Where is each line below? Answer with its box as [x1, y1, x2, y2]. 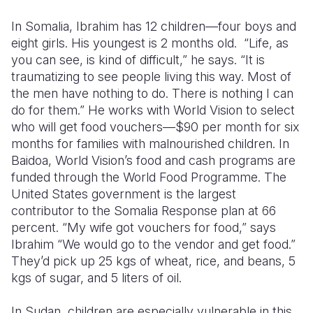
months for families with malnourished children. [11, 136, 279, 151]
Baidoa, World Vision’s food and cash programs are [11, 153, 296, 168]
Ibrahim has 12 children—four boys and [76, 19, 296, 34]
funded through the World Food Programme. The [11, 170, 286, 184]
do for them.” [11, 103, 85, 117]
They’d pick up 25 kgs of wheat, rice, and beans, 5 [11, 254, 296, 268]
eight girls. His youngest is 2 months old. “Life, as [11, 36, 289, 50]
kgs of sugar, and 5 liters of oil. [11, 270, 182, 285]
